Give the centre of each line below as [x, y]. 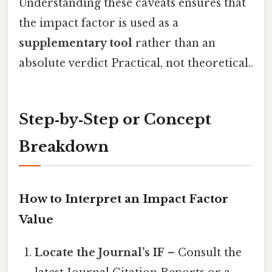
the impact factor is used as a [99, 23]
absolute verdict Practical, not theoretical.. [136, 63]
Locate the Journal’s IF [100, 252]
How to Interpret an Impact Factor [124, 199]
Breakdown [64, 147]
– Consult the [203, 252]
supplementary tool [76, 43]
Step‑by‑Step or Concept [115, 120]
